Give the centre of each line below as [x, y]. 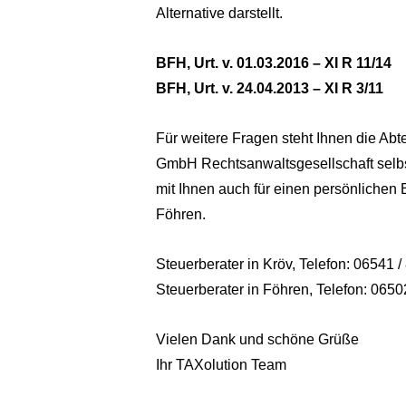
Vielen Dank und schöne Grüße [258, 340]
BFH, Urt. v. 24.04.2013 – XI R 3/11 [270, 89]
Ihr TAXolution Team [222, 365]
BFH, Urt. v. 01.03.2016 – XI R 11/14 [274, 63]
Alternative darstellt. [220, 14]
